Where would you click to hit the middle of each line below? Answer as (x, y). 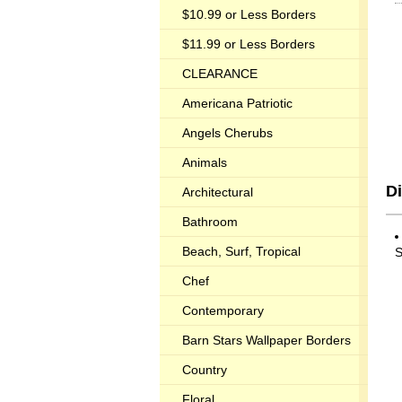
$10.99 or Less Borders (249, 14)
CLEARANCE (220, 74)
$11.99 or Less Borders (249, 44)
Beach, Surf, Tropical (241, 251)
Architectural (218, 192)
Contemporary (223, 310)
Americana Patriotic (237, 103)
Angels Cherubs (227, 133)
